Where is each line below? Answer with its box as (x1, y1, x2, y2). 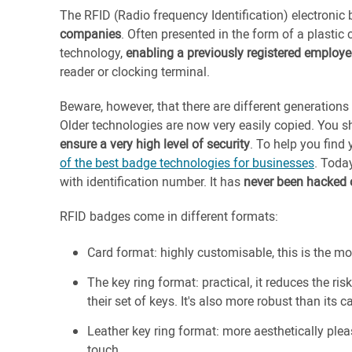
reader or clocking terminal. (60, 63, 210, 80)
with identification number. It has (60, 173, 244, 190)
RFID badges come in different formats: (60, 207, 278, 225)
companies (60, 25, 121, 42)
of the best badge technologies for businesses (60, 154, 314, 171)
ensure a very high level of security (60, 135, 250, 152)
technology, (60, 44, 126, 61)
